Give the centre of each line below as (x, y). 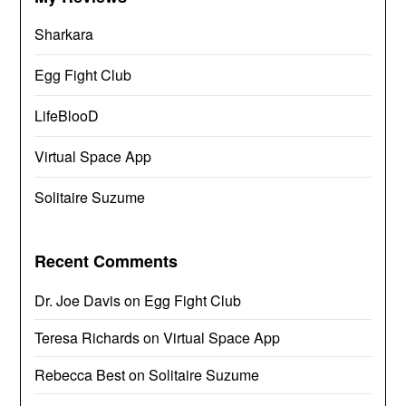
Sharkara (64, 34)
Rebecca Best (80, 374)
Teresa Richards (87, 337)
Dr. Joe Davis (78, 300)
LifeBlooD (67, 115)
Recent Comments (106, 261)
